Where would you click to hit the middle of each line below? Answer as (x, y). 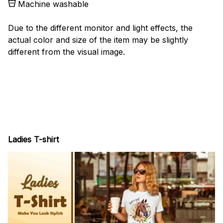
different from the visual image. (66, 52)
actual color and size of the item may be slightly (98, 40)
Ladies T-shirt (33, 139)
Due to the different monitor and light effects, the (100, 28)
